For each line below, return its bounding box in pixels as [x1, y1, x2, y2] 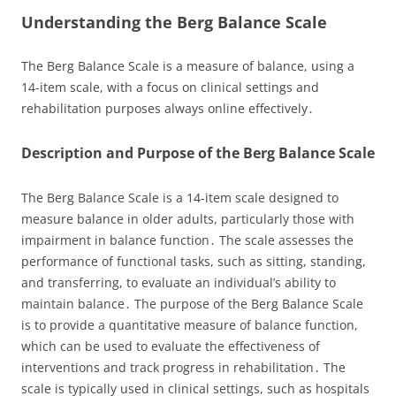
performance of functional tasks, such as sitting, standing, [21, 253, 366, 270]
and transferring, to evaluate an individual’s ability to [21, 274, 336, 291]
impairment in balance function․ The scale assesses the [21, 232, 354, 248]
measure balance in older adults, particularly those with [21, 210, 354, 227]
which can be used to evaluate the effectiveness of [21, 338, 320, 354]
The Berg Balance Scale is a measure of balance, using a [21, 57, 354, 74]
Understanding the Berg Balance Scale [21, 11, 327, 33]
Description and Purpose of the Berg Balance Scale [21, 143, 375, 163]
